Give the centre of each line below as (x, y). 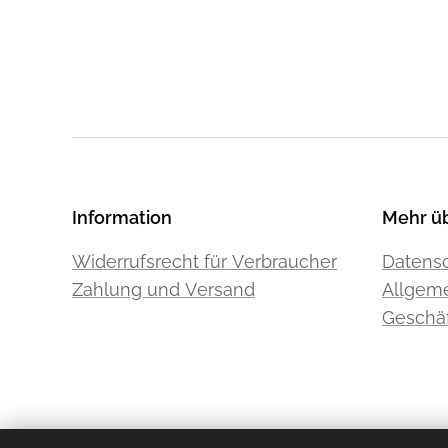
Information (122, 217)
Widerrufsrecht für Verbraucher (204, 261)
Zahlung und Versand (163, 289)
